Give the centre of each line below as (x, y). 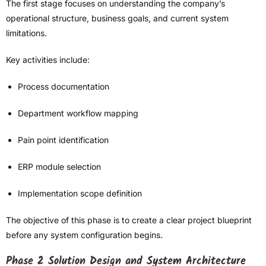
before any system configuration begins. (84, 235)
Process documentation (64, 87)
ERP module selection (59, 167)
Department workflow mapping (78, 113)
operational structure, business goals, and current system (117, 18)
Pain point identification (63, 140)
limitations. (26, 33)
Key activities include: (48, 60)
